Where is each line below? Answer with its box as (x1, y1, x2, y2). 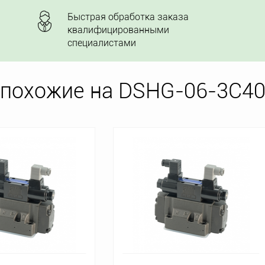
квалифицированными (67, 24, 169, 35)
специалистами (67, 37, 136, 49)
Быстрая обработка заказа (67, 11, 189, 22)
